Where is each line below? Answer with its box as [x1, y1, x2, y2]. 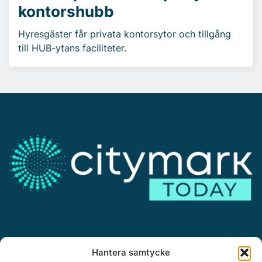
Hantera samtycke [92, 247, 170, 258]
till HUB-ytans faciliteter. [18, 42, 126, 54]
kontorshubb [18, 2, 114, 20]
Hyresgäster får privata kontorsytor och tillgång [18, 27, 231, 40]
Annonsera [9, 244, 56, 256]
